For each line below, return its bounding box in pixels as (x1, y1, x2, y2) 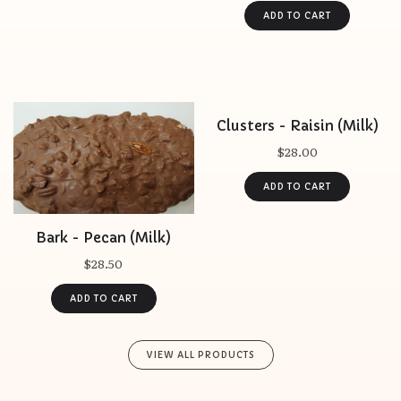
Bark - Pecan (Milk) (36, 229, 172, 247)
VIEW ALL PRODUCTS (146, 349, 255, 362)
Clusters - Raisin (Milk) (216, 117, 379, 135)
